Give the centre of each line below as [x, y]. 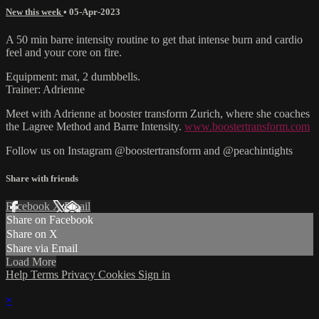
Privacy [80, 275]
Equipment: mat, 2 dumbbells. [73, 76]
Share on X [32, 234]
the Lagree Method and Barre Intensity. [95, 126]
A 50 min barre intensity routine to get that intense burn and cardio [154, 39]
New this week [35, 11]
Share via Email [42, 249]
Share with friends [42, 179]
